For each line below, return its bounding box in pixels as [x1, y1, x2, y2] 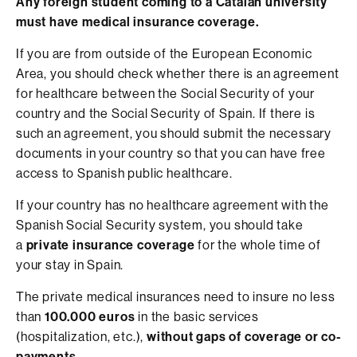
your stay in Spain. [16, 256, 124, 273]
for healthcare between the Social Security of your [16, 84, 315, 101]
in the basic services [135, 308, 260, 324]
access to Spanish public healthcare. [16, 164, 233, 181]
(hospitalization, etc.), [16, 328, 147, 344]
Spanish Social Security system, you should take [16, 216, 304, 233]
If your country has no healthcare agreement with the [16, 196, 329, 213]
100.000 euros [45, 308, 135, 324]
